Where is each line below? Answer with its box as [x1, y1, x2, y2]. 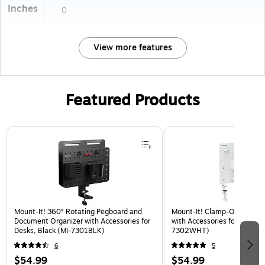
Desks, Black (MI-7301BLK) [14, 225, 105, 236]
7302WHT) [172, 225, 209, 236]
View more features [93, 41, 172, 54]
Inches [8, 1, 38, 16]
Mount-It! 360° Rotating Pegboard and [14, 206, 142, 217]
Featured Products [65, 88, 200, 112]
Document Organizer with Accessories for [14, 215, 150, 227]
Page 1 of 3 [5, 124, 50, 137]
